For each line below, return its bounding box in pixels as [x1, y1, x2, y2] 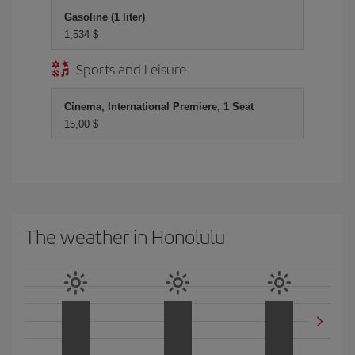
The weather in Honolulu [25, 223, 225, 250]
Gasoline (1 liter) [64, 11, 145, 23]
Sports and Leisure [76, 59, 186, 78]
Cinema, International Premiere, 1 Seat [64, 101, 254, 113]
